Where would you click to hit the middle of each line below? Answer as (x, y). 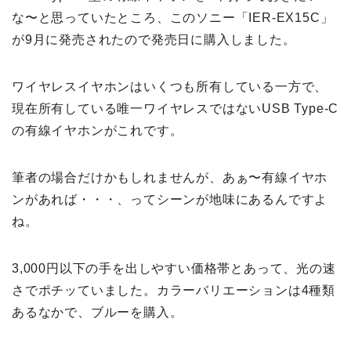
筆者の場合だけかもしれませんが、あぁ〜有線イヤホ (170, 178)
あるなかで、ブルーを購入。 (98, 313)
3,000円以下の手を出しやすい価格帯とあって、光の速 (174, 269)
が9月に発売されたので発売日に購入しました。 (154, 40)
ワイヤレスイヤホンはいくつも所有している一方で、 (170, 87)
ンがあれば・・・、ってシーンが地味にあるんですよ (170, 200)
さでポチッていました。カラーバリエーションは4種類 (174, 291)
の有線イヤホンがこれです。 (98, 131)
